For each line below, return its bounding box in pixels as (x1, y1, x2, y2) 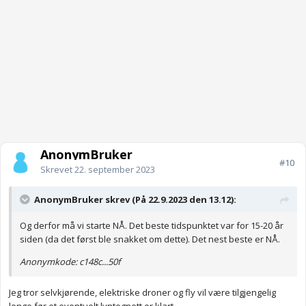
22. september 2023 (74, 163, 155, 176)
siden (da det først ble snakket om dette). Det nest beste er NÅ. (20, 233, 280, 246)
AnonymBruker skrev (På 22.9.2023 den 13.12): (34, 193, 236, 206)
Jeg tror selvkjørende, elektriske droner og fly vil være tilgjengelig (9, 286, 276, 299)
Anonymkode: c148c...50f (20, 255, 120, 268)
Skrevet (40, 163, 74, 176)
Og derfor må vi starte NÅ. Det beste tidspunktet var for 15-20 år (20, 219, 283, 232)
